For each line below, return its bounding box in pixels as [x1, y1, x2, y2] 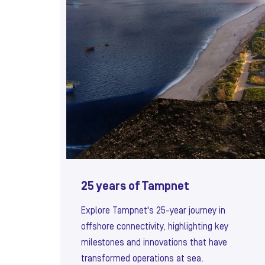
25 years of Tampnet [81, 181, 189, 192]
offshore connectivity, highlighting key [81, 222, 228, 231]
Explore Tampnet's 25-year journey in [81, 206, 225, 215]
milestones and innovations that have [81, 238, 227, 247]
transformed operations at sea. [81, 254, 203, 263]
